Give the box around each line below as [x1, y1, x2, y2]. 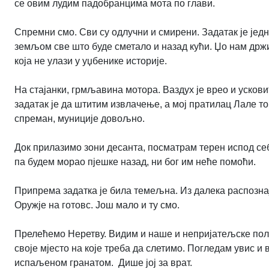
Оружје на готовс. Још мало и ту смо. [14, 200, 182, 211]
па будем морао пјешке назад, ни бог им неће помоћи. [14, 157, 256, 168]
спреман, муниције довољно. [14, 113, 147, 124]
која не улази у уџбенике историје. [14, 56, 167, 67]
